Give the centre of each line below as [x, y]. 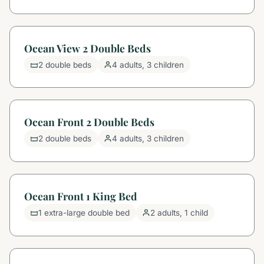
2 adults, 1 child [179, 212]
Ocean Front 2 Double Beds [89, 122]
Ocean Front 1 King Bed [81, 196]
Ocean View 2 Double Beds [88, 48]
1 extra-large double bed [84, 212]
